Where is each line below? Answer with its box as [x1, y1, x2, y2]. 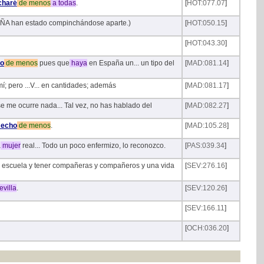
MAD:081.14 [186, 59, 227, 68]
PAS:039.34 [186, 141, 225, 150]
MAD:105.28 [186, 121, 227, 130]
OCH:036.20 [186, 224, 227, 233]
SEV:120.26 [186, 184, 225, 193]
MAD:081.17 [186, 81, 227, 90]
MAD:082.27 [186, 101, 227, 110]
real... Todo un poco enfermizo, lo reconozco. [20, 141, 166, 150]
